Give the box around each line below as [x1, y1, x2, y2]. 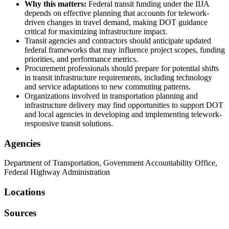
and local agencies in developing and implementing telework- [25, 109, 222, 119]
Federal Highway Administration [4, 168, 110, 177]
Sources [4, 207, 36, 218]
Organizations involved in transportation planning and [25, 91, 198, 100]
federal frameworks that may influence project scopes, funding [25, 45, 225, 54]
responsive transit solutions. [25, 119, 113, 128]
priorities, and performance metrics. [25, 54, 138, 63]
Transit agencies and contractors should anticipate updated [25, 36, 211, 45]
